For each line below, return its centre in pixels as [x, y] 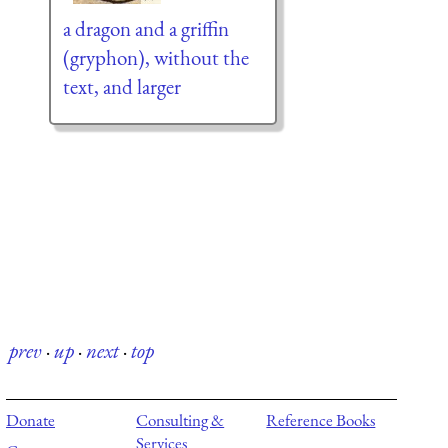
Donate [30, 419]
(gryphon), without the [155, 57]
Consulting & [180, 419]
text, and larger [121, 86]
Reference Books [321, 419]
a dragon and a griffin [145, 28]
